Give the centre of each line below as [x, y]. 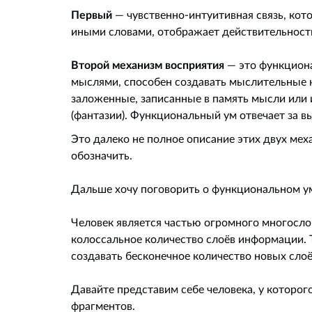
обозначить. [102, 155]
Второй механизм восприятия [148, 65]
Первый [93, 15]
